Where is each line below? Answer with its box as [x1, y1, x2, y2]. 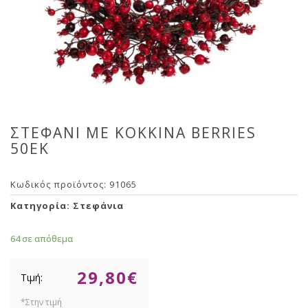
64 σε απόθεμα [10, 232, 73, 245]
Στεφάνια [73, 199, 124, 212]
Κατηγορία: [10, 199, 73, 212]
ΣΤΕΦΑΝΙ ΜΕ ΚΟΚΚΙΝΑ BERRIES [10, 123, 256, 142]
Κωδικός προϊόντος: [10, 178, 109, 190]
